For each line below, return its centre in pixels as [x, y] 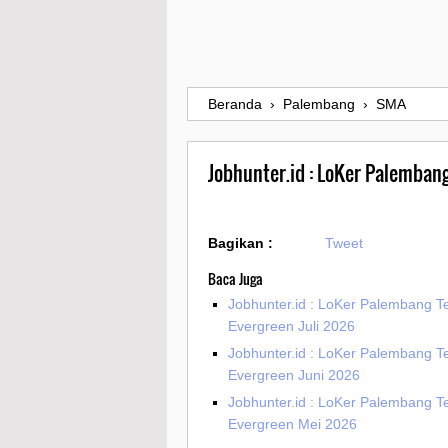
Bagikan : [240, 243]
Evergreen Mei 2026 [292, 424]
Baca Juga [235, 279]
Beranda [235, 104]
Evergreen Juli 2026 [291, 326]
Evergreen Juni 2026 [294, 375]
